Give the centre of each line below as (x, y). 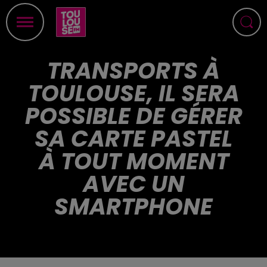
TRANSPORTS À (133, 71)
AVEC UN (133, 184)
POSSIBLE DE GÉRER (133, 116)
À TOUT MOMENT (133, 161)
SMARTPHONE (133, 207)
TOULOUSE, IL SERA (133, 93)
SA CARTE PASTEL (133, 139)
